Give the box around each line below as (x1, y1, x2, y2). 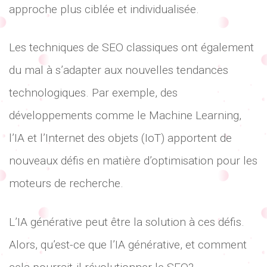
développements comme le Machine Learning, (9, 108, 241, 123)
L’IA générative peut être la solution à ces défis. (9, 215, 244, 229)
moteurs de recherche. (9, 176, 123, 191)
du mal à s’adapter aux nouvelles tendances (9, 63, 228, 77)
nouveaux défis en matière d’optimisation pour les (9, 154, 257, 168)
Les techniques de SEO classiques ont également (9, 41, 254, 55)
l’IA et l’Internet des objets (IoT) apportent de (9, 131, 232, 145)
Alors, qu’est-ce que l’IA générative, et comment (9, 237, 247, 252)
